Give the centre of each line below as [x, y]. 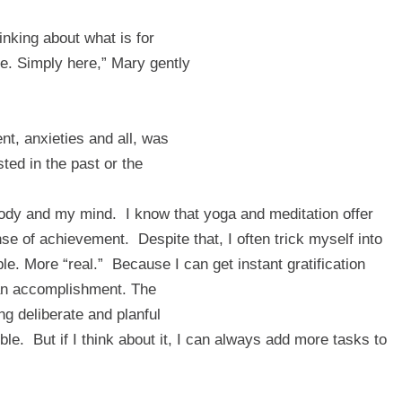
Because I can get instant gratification [239, 264]
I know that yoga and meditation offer [249, 214]
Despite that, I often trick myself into [260, 239]
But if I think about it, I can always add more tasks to [210, 339]
